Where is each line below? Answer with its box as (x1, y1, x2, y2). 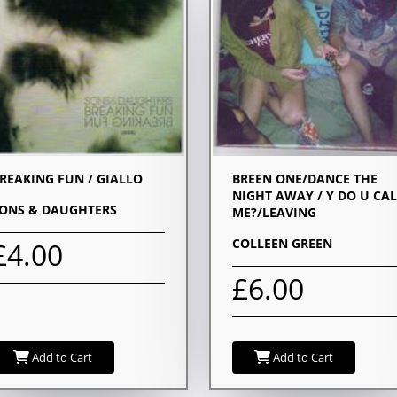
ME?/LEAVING (232, 203, 316, 221)
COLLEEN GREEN (232, 234, 332, 252)
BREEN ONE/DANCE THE (232, 169, 378, 187)
